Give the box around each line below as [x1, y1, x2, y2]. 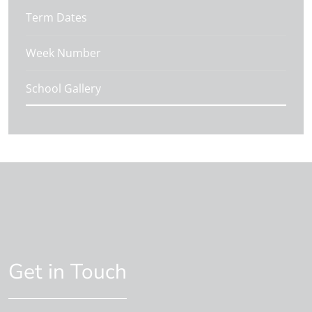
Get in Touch [24, 257, 127, 286]
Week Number [26, 45, 101, 61]
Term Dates [26, 9, 87, 25]
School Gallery [26, 80, 101, 96]
